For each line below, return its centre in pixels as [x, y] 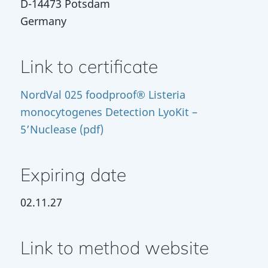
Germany [43, 21]
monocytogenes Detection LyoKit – [109, 112]
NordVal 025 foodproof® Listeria [103, 94]
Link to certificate [89, 67]
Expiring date [73, 174]
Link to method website [114, 248]
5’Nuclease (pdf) [62, 129]
